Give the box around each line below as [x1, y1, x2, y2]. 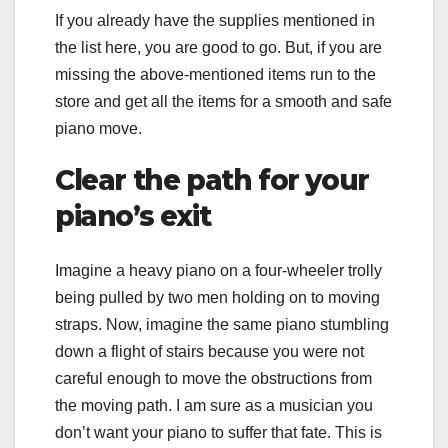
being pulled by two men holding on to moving [55, 288, 380, 306]
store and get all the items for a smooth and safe [55, 93, 392, 111]
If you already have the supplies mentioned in [55, 12, 375, 30]
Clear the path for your [55, 163, 369, 198]
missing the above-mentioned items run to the [55, 66, 376, 84]
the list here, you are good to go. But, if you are [55, 39, 382, 57]
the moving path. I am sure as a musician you [55, 396, 373, 414]
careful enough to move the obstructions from [55, 369, 372, 387]
